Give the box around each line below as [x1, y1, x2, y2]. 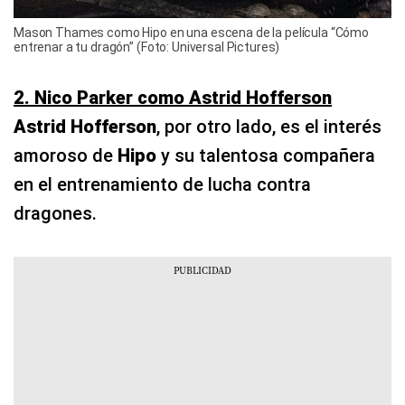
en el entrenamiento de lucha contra [14, 174, 311, 196]
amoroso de [14, 145, 118, 167]
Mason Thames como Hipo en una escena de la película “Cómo [14, 25, 370, 41]
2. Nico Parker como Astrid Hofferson [14, 87, 332, 109]
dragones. [14, 202, 97, 225]
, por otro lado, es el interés [156, 116, 381, 138]
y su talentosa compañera [161, 145, 375, 167]
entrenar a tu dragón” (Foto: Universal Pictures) [14, 40, 280, 55]
